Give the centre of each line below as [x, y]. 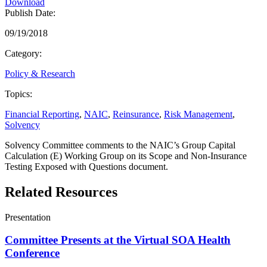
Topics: [18, 94]
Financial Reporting [42, 114]
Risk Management [198, 114]
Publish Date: [30, 13]
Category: [23, 53]
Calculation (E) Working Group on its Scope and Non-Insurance [126, 156]
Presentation [28, 217]
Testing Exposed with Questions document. [86, 166]
